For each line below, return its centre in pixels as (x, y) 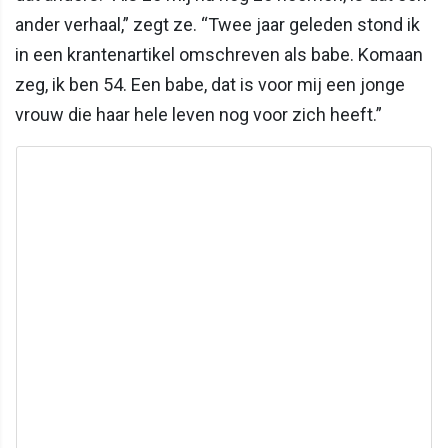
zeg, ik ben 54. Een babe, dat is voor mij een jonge (210, 84)
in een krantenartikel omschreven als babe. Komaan (219, 54)
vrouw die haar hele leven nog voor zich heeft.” (198, 114)
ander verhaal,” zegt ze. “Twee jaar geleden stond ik (217, 24)
